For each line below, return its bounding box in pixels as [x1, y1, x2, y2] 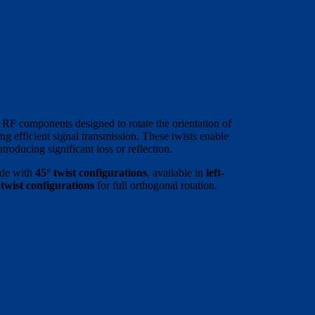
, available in [147, 167, 206, 179]
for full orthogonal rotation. [94, 179, 217, 191]
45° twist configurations [35, 167, 147, 179]
